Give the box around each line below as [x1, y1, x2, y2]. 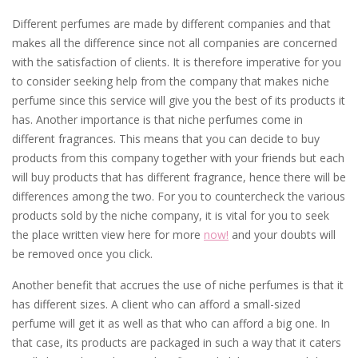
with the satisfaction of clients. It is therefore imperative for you [12, 54, 341, 70]
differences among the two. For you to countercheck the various [12, 189, 345, 204]
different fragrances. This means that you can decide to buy [12, 131, 320, 146]
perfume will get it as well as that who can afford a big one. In [12, 316, 330, 331]
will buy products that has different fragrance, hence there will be [12, 169, 346, 185]
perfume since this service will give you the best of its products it [12, 93, 345, 108]
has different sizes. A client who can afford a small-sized [12, 296, 300, 312]
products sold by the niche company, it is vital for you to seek [12, 208, 329, 223]
